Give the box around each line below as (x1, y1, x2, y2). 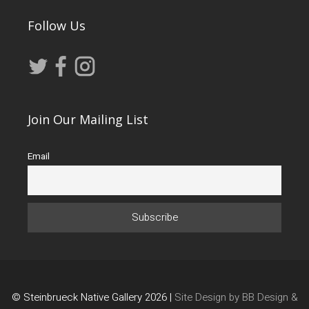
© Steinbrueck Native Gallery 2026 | (11, 289, 175, 305)
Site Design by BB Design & (174, 289, 298, 305)
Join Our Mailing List (28, 110, 148, 128)
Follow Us (28, 17, 86, 34)
